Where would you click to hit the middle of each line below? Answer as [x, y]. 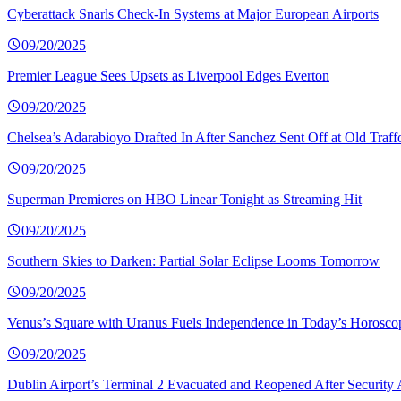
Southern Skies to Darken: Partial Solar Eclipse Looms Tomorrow [193, 261]
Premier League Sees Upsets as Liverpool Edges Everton [168, 76]
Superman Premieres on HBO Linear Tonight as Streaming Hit [184, 200]
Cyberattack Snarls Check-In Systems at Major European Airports [193, 14]
